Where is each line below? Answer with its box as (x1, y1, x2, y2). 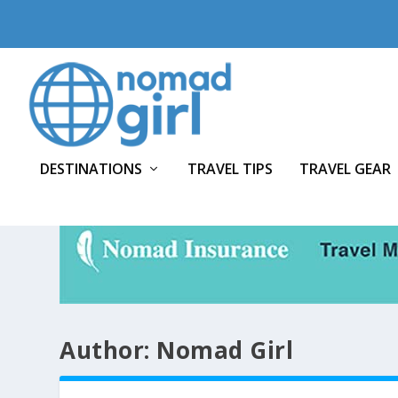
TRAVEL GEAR (299, 158, 391, 179)
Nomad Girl (156, 333, 294, 366)
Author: (60, 333, 157, 366)
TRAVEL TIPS (187, 158, 273, 179)
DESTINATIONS (40, 158, 142, 179)
